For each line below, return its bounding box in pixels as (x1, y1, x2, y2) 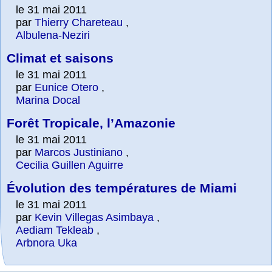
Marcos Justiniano (35, 146, 123, 158)
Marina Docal (16, 93, 80, 106)
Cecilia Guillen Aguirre (16, 158, 123, 171)
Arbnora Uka (16, 236, 77, 249)
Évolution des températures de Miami (7, 180, 237, 195)
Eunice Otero (35, 81, 98, 93)
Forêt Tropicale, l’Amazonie (7, 115, 175, 130)
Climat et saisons (7, 50, 114, 65)
